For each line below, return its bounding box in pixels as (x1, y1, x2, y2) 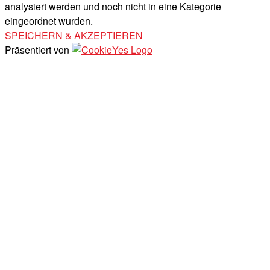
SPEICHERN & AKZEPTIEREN (5, 28, 143, 42)
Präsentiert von (5, 42, 72, 57)
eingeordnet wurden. (5, 13, 93, 28)
